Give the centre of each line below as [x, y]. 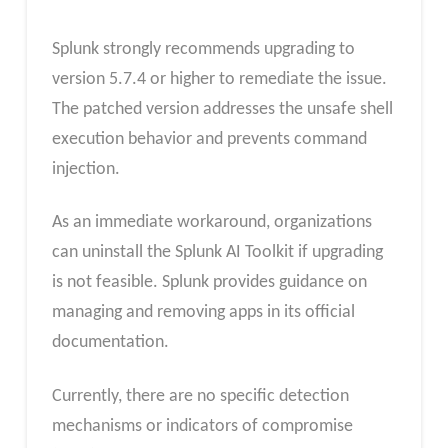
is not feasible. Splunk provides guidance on [209, 283]
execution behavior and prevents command [209, 139]
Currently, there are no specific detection [200, 396]
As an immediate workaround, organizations [211, 223]
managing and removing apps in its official [203, 313]
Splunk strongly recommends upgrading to [203, 49]
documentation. [110, 343]
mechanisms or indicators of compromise [202, 426]
